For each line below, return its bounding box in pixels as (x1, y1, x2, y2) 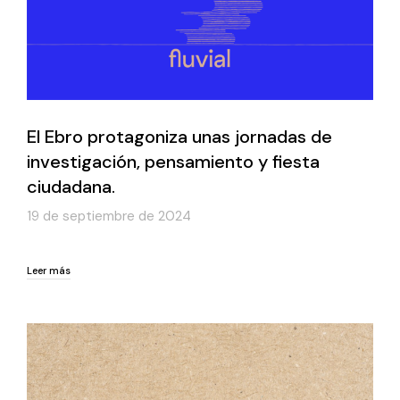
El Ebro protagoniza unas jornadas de (27, 125, 332, 149)
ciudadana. (27, 175, 115, 199)
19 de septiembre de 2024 (27, 207, 191, 226)
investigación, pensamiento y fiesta (27, 150, 320, 174)
